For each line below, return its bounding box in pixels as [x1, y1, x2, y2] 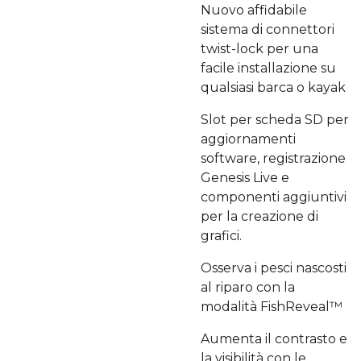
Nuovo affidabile [201, 2, 307, 18]
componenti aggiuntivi [201, 189, 346, 205]
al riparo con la [201, 280, 295, 295]
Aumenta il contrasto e [201, 331, 347, 346]
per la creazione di [201, 209, 318, 224]
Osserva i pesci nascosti [201, 260, 346, 276]
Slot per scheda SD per [201, 112, 349, 127]
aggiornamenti [201, 131, 296, 147]
